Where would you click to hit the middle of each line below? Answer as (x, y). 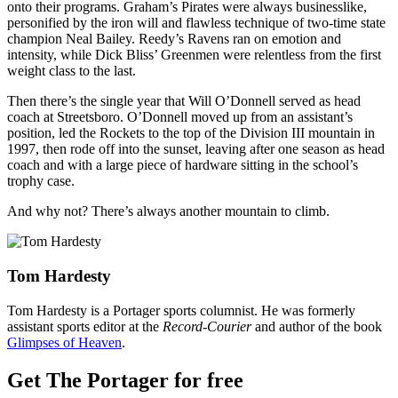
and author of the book (317, 326)
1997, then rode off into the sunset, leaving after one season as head (196, 149)
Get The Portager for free (125, 380)
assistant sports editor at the (85, 326)
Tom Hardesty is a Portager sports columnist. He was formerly (181, 310)
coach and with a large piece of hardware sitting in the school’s (183, 165)
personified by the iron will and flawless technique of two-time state (196, 23)
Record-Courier (207, 326)
